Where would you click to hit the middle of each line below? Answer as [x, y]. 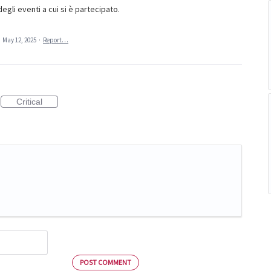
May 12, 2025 [19, 40]
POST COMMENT [106, 262]
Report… [56, 40]
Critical [29, 102]
